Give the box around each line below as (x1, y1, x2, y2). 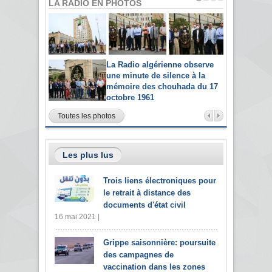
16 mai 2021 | (55, 212, 100, 221)
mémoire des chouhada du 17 (106, 81, 218, 91)
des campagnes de (103, 250, 174, 259)
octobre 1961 (106, 92, 154, 102)
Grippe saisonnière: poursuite (103, 237, 216, 247)
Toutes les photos (58, 111, 115, 120)
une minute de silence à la (106, 70, 205, 80)
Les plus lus (63, 149, 114, 160)
